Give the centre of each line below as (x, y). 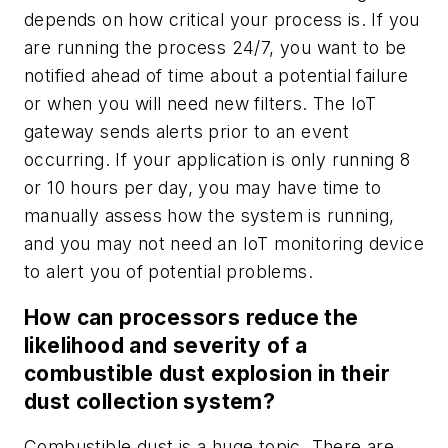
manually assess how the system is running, (209, 216)
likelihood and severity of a (166, 345)
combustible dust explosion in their (207, 373)
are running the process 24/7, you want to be (215, 48)
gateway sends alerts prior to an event (187, 132)
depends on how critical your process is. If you (222, 20)
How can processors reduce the (191, 317)
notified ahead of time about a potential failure (216, 76)
